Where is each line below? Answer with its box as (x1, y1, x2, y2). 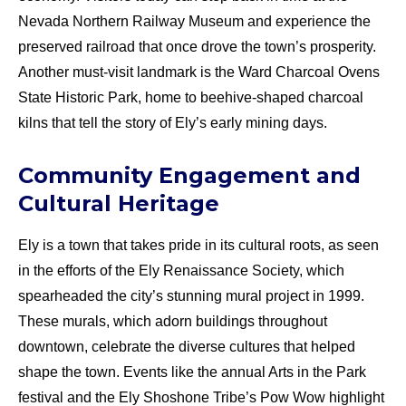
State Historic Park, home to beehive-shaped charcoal (18, 89, 363, 105)
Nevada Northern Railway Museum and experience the (18, 13, 371, 29)
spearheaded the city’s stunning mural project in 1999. (18, 287, 364, 304)
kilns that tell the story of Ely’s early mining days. (18, 114, 327, 130)
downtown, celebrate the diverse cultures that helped (18, 338, 355, 354)
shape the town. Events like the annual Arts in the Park (18, 363, 366, 380)
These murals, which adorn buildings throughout (18, 313, 327, 329)
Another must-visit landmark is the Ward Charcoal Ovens (18, 63, 380, 80)
